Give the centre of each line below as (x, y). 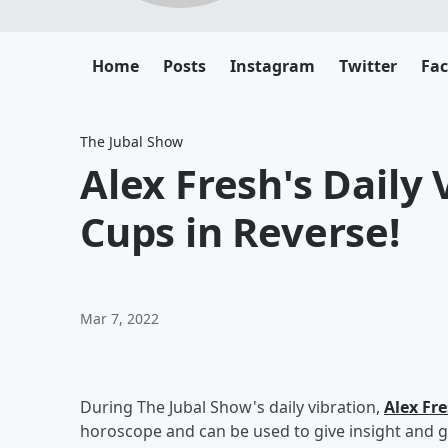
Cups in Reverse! (240, 231)
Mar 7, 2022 (119, 318)
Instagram (272, 66)
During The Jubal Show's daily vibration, (232, 407)
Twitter (368, 66)
